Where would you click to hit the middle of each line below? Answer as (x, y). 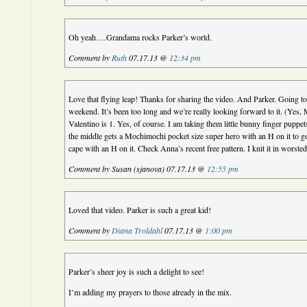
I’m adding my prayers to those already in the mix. (150, 292)
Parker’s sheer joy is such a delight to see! (137, 271)
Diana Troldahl (137, 230)
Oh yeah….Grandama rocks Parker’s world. (140, 37)
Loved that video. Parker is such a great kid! (140, 210)
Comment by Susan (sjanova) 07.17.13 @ (138, 169)
